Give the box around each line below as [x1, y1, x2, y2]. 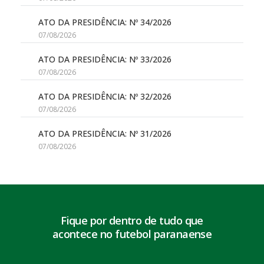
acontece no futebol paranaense [52, 227, 212, 242]
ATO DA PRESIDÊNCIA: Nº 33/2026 [38, 54, 171, 65]
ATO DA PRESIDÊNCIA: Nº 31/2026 [38, 128, 171, 140]
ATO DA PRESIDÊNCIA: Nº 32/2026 [38, 91, 171, 103]
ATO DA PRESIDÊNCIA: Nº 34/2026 [38, 16, 171, 28]
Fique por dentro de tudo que [61, 213, 203, 228]
